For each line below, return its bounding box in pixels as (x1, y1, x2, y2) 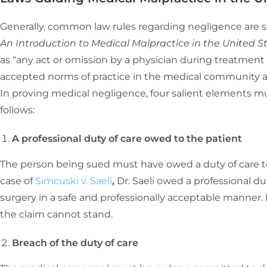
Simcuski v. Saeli (35, 175, 112, 187)
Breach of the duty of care (12, 237, 138, 249)
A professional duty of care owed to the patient (12, 132, 242, 144)
